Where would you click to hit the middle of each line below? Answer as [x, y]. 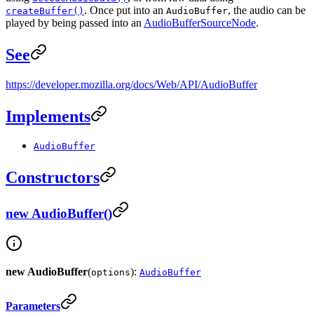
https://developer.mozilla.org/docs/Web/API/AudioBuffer [131, 84]
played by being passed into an [75, 22]
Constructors [53, 178]
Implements [48, 116]
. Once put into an [125, 10]
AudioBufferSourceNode [200, 22]
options [111, 272]
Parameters [33, 306]
